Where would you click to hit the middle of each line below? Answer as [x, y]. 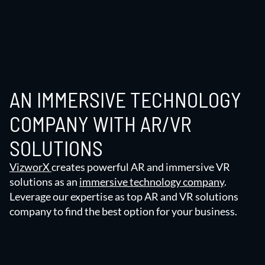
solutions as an [44, 181]
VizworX [30, 167]
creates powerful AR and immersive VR [141, 167]
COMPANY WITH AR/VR [101, 123]
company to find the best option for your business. [123, 211]
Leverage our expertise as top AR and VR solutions [124, 196]
